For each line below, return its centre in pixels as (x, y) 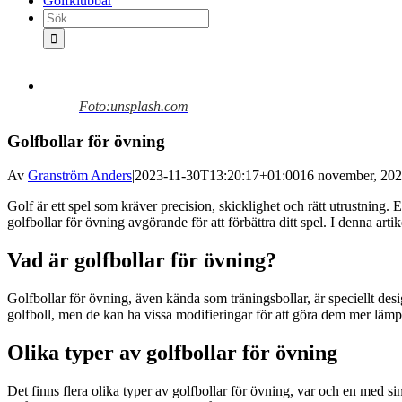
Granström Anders (80, 176)
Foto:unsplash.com (134, 106)
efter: (57, 32)
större (58, 101)
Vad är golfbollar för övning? (142, 261)
